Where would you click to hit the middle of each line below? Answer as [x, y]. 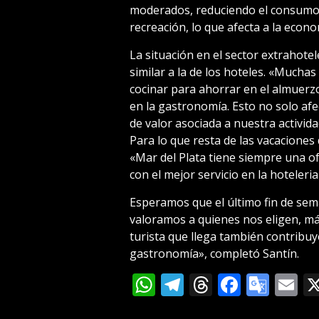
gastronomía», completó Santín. [214, 253]
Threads [255, 284]
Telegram [234, 284]
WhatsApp [210, 284]
